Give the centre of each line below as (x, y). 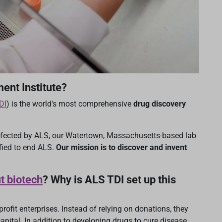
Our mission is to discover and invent (121, 148)
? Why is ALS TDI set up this (109, 180)
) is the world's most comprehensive (70, 104)
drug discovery (160, 104)
